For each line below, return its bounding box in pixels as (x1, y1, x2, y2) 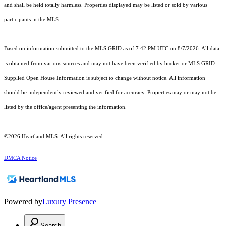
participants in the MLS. (4, 17, 60, 23)
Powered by (4, 197, 42, 206)
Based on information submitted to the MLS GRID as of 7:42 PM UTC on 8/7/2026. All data (4, 46, 219, 52)
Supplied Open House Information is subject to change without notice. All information (4, 75, 205, 81)
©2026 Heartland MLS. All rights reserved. (4, 134, 104, 140)
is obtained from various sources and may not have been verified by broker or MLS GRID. (4, 61, 216, 67)
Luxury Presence (42, 197, 96, 206)
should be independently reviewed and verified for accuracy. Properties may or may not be (4, 90, 216, 96)
